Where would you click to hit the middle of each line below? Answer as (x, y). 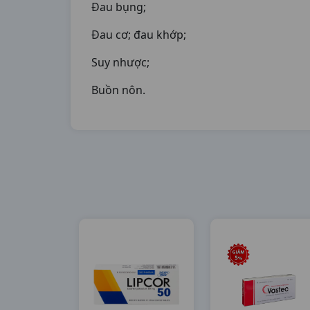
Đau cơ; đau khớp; (139, 35)
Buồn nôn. (118, 90)
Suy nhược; (120, 62)
